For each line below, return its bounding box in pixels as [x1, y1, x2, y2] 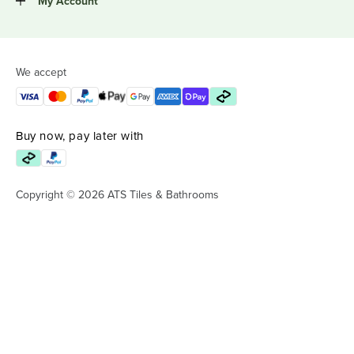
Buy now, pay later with [16, 127, 144, 145]
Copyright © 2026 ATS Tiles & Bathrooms [16, 186, 219, 203]
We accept [16, 64, 66, 81]
